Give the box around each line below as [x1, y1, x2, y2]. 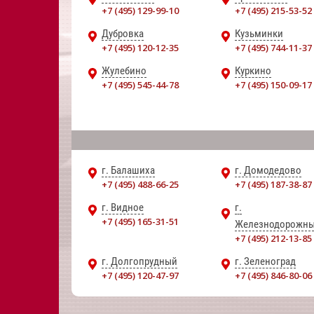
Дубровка [102, 27, 144, 40]
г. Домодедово [235, 164, 301, 177]
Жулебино [102, 64, 146, 77]
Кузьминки [235, 27, 283, 40]
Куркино [235, 64, 271, 77]
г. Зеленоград [235, 255, 296, 268]
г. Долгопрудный [102, 255, 177, 268]
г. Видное [102, 201, 144, 214]
